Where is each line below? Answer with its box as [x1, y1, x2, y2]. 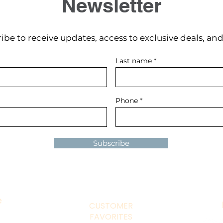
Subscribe [93, 138, 129, 148]
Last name [115, 56, 152, 65]
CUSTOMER [89, 200, 133, 212]
